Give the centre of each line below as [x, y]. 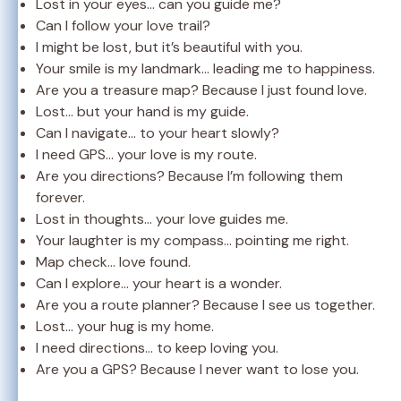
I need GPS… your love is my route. [146, 155]
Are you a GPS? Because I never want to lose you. [197, 370]
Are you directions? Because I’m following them [189, 176]
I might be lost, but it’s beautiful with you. [169, 47]
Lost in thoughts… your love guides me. [162, 219]
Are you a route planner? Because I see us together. [205, 305]
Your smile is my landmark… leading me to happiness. [205, 69]
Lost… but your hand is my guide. [142, 112]
